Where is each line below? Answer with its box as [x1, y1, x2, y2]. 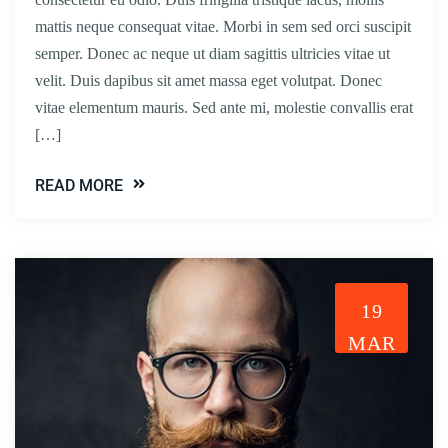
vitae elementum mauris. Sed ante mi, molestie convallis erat [35, 98, 413, 116]
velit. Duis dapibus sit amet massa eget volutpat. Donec [35, 71, 382, 89]
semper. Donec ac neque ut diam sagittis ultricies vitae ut [35, 44, 390, 62]
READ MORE [35, 175, 123, 195]
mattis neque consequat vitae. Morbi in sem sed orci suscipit [35, 17, 411, 35]
